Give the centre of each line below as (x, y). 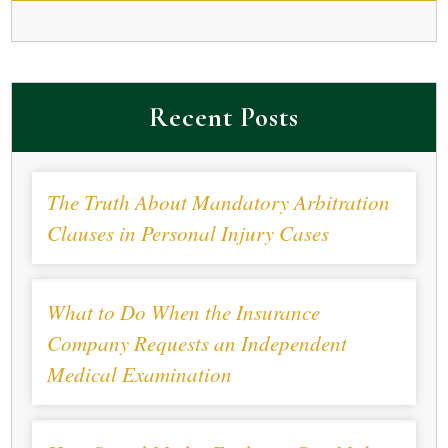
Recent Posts (224, 117)
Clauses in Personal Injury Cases (188, 232)
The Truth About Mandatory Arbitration (219, 201)
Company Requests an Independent (197, 342)
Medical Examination (140, 373)
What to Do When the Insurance (184, 311)
